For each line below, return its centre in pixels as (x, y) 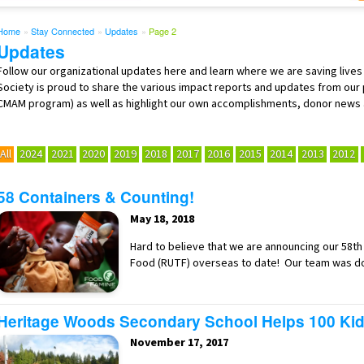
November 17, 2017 (179, 343)
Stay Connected (63, 30)
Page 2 (162, 30)
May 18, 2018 (162, 219)
